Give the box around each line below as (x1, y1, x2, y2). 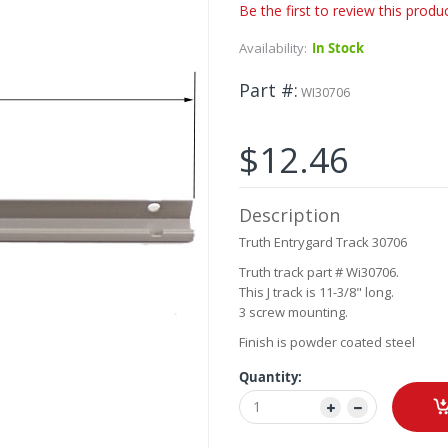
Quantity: (239, 368, 302, 387)
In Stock (312, 39, 364, 58)
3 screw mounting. (239, 303, 348, 322)
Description (239, 203, 340, 228)
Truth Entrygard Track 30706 (239, 233, 407, 252)
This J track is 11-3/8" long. (239, 283, 394, 302)
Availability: (239, 39, 307, 58)
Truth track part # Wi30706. (239, 263, 399, 282)
